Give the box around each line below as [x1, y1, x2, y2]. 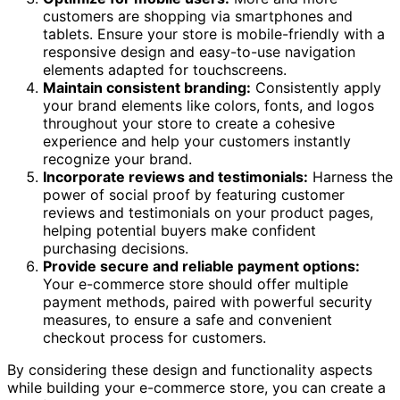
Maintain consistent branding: [43, 79, 251, 97]
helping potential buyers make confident [43, 221, 316, 240]
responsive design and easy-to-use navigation [43, 43, 355, 62]
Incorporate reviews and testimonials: [43, 168, 308, 187]
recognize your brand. [43, 150, 192, 169]
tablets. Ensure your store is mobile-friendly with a [43, 25, 385, 44]
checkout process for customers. [43, 329, 266, 347]
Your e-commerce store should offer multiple [43, 275, 348, 294]
